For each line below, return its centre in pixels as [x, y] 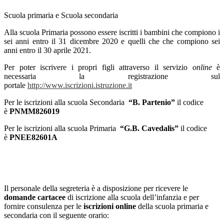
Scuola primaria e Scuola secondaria [61, 15]
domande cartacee [35, 197]
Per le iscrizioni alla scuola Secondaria [66, 102]
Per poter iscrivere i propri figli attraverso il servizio [98, 67]
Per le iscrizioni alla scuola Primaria [62, 128]
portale [16, 85]
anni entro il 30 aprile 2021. [47, 50]
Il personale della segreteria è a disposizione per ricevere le [96, 188]
